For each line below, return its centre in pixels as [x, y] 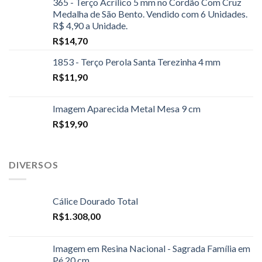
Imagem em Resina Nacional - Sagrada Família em [151, 248]
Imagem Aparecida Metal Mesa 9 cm [127, 109]
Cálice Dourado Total [95, 201]
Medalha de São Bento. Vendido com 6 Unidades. [150, 14]
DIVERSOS [34, 165]
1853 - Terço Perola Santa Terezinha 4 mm [137, 62]
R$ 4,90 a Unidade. [90, 26]
